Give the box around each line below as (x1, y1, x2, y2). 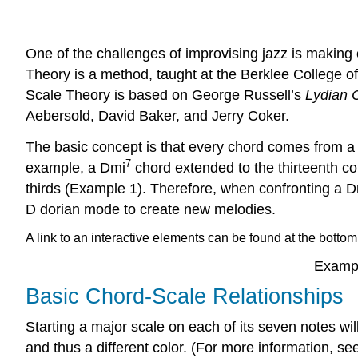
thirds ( (26, 180, 70, 197)
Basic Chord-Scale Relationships (26, 284, 344, 309)
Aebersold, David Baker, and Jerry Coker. (26, 108, 289, 125)
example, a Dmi (26, 159, 125, 176)
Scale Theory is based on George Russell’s (26, 87, 305, 104)
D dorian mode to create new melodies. (26, 201, 276, 217)
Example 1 (70, 180, 137, 197)
